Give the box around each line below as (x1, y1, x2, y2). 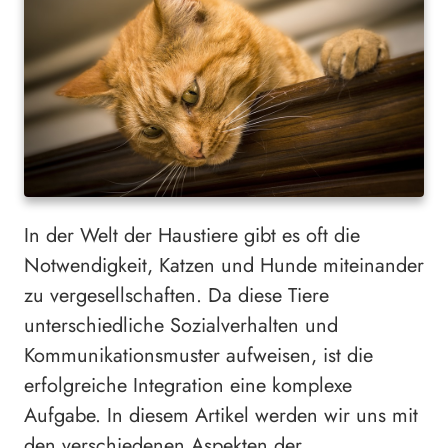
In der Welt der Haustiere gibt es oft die (24, 221, 360, 251)
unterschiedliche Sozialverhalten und (24, 311, 338, 341)
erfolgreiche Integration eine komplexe (24, 371, 352, 401)
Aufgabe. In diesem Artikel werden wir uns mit (24, 401, 418, 431)
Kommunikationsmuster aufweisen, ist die (24, 341, 373, 371)
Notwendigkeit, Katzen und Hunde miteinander (24, 251, 424, 281)
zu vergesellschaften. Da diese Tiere (24, 281, 329, 311)
